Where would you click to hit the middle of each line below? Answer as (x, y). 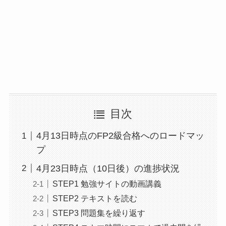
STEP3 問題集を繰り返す (99, 213)
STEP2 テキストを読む (95, 199)
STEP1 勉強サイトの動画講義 (107, 184)
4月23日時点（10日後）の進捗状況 (108, 168)
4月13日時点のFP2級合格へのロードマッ (120, 136)
